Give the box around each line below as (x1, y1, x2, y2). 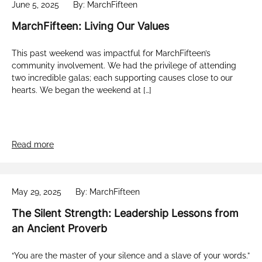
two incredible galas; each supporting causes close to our (12, 73, 233, 82)
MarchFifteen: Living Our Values (12, 19, 169, 32)
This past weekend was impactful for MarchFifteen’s (12, 48, 211, 58)
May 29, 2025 (12, 187, 61, 196)
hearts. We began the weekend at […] (12, 85, 151, 95)
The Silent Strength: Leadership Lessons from (12, 206, 239, 219)
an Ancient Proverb (12, 222, 107, 235)
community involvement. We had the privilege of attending (12, 60, 236, 70)
